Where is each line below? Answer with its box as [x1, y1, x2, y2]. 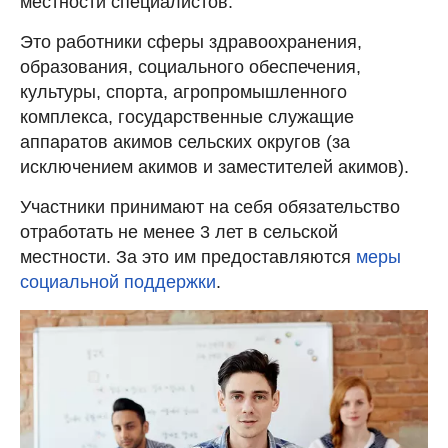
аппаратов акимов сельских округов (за [20, 132, 350, 153]
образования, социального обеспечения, [20, 57, 361, 78]
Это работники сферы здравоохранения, [20, 32, 362, 53]
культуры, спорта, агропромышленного [20, 82, 347, 103]
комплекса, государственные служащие [20, 107, 354, 128]
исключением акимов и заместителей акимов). [20, 157, 409, 178]
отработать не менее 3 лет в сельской [20, 222, 338, 243]
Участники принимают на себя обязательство [20, 197, 400, 218]
